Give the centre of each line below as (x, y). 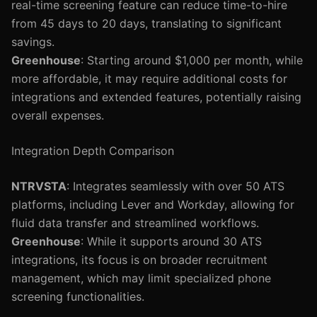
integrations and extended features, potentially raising (156, 97)
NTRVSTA (39, 186)
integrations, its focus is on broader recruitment (139, 260)
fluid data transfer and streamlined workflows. (135, 223)
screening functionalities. (78, 296)
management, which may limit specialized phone (141, 278)
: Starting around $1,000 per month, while (192, 60)
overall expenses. (58, 115)
